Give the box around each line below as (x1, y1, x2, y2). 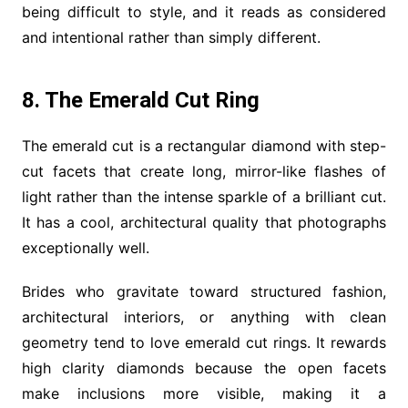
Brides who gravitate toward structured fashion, (21, 281, 387, 301)
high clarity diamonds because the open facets (21, 358, 387, 377)
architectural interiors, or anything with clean (21, 307, 387, 326)
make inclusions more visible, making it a (21, 383, 387, 403)
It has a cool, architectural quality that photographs (21, 212, 387, 231)
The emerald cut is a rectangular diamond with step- (21, 136, 387, 155)
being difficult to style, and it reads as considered (21, 2, 387, 21)
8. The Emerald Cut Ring (21, 87, 260, 113)
